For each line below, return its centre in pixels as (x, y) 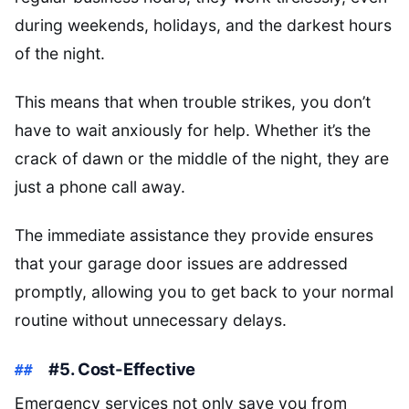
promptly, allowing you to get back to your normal (204, 291)
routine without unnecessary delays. (151, 320)
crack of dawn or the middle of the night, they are (202, 158)
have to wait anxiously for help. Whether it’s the (193, 130)
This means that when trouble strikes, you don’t (193, 101)
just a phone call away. (100, 186)
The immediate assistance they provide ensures (194, 235)
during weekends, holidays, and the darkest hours (203, 25)
